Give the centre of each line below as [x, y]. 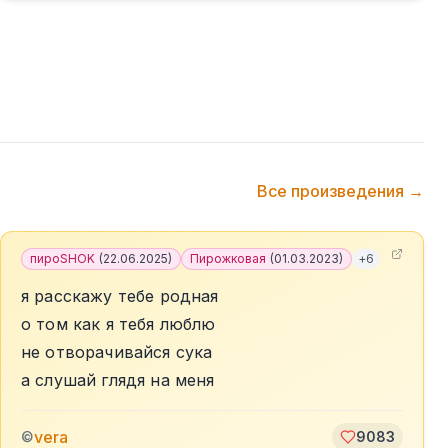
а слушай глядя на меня [118, 380]
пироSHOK [62, 258]
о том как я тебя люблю [118, 324]
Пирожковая [228, 258]
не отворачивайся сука [117, 352]
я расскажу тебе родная [120, 296]
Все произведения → [340, 191]
